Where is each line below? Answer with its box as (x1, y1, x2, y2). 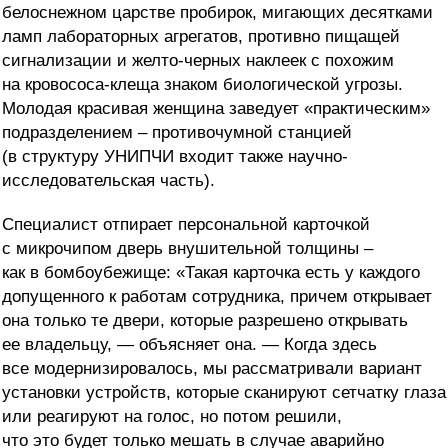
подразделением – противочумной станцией (2, 123, 352, 143)
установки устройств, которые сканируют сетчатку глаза (2, 383, 446, 403)
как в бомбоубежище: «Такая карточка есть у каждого (2, 263, 420, 283)
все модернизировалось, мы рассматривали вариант (2, 359, 422, 379)
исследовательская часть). (2, 171, 215, 191)
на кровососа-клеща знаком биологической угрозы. (2, 75, 403, 95)
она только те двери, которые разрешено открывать (2, 311, 408, 331)
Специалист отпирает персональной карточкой (2, 215, 370, 235)
